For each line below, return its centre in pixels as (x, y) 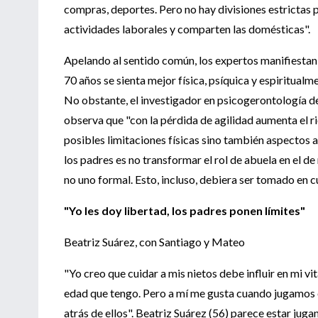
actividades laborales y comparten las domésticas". (187, 28)
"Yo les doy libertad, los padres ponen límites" (185, 210)
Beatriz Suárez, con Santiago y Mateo (154, 241)
